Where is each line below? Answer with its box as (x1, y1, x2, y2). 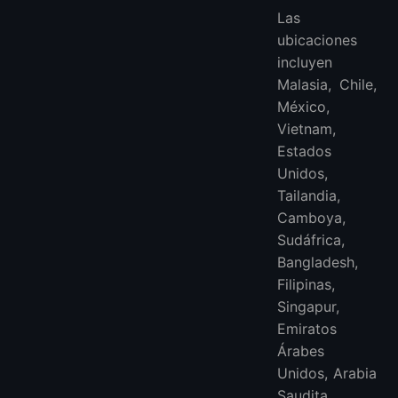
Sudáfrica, (277, 230, 345, 249)
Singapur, (277, 297, 339, 315)
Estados (277, 141, 331, 160)
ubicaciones (277, 30, 357, 49)
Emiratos (277, 319, 337, 338)
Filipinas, (277, 275, 335, 293)
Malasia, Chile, (277, 75, 377, 93)
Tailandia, (277, 186, 340, 204)
